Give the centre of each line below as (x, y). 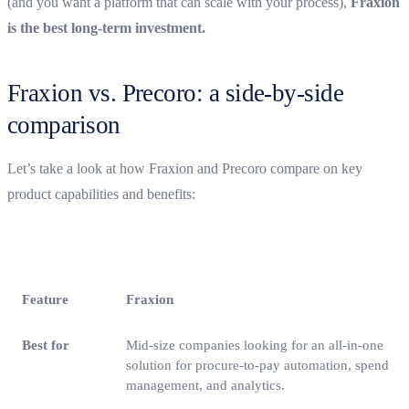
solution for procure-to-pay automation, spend (257, 365)
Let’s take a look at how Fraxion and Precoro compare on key (185, 168)
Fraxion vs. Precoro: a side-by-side (176, 93)
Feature (45, 299)
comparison (64, 125)
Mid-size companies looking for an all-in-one (255, 345)
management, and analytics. (205, 385)
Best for (46, 345)
